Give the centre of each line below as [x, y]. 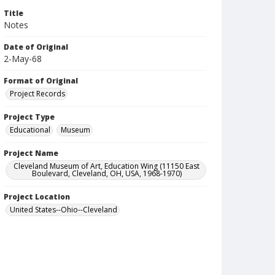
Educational [30, 130]
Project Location [37, 197]
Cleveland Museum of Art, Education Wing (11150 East [107, 166]
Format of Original [41, 81]
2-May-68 [23, 59]
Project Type [29, 117]
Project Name [31, 153]
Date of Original [36, 47]
